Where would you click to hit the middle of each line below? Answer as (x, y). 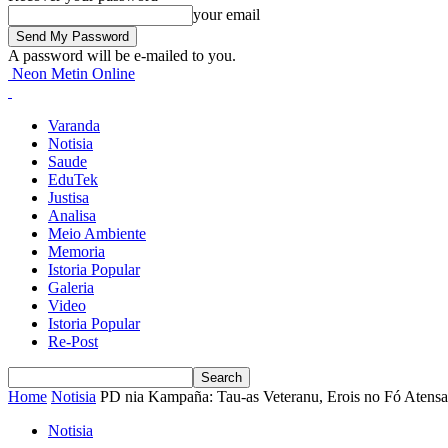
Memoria (76, 251)
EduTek (73, 179)
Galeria (71, 287)
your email (226, 14)
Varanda (74, 125)
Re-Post (73, 341)
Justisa (68, 197)
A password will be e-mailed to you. (122, 55)
